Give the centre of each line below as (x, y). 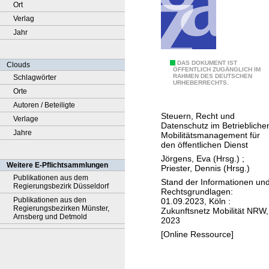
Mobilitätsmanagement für (210, 135)
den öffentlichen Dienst (204, 144)
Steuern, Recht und (198, 116)
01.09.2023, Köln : (196, 201)
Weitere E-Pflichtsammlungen (57, 165)
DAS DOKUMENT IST (207, 63)
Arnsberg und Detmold (50, 217)
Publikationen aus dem (51, 178)
